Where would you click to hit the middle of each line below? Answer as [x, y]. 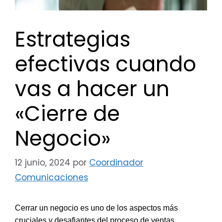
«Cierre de [67, 113]
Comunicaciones [52, 178]
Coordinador [116, 163]
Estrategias [73, 39]
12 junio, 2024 [43, 163]
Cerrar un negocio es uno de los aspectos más [96, 208]
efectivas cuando [106, 64]
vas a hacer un [92, 89]
